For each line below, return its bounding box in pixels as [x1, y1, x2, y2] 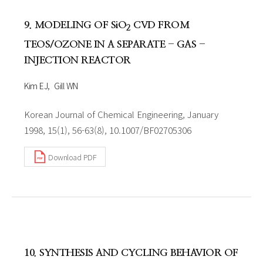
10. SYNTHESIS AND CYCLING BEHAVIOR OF [24, 248, 238, 258]
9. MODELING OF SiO [24, 20, 126, 30]
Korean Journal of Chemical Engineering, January [24, 108, 218, 121]
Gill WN [54, 80, 78, 92]
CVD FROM [130, 20, 189, 30]
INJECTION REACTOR [24, 55, 131, 66]
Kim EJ [24, 80, 48, 92]
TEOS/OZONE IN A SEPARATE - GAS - [24, 39, 205, 50]
